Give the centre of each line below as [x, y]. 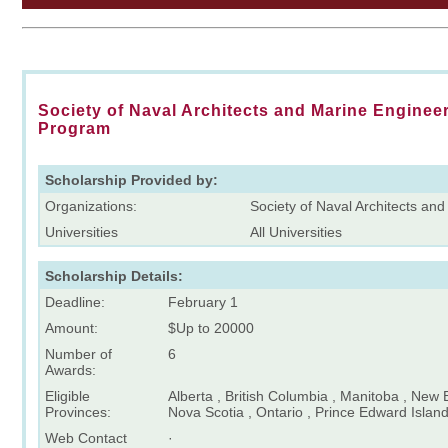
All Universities [296, 231]
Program [74, 128]
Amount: [71, 327]
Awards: [70, 369]
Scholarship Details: [114, 275]
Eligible [67, 395]
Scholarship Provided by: [131, 179]
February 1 [203, 301]
